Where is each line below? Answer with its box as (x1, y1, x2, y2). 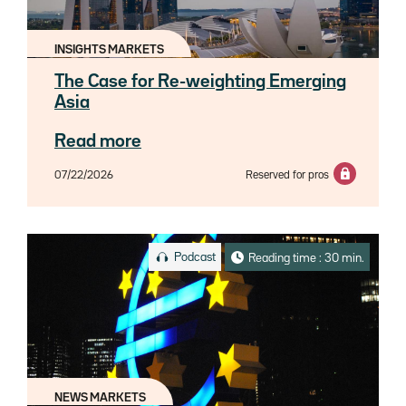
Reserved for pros (246, 170, 329, 181)
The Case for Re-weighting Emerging (54, 73, 346, 91)
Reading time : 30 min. (245, 252, 364, 264)
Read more (54, 133, 141, 150)
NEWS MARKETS (54, 392, 146, 404)
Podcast (170, 251, 216, 263)
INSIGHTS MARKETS (54, 44, 164, 56)
